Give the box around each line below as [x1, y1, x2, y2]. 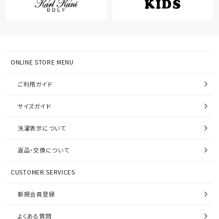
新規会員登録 [18, 207, 55, 216]
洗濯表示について [18, 141, 66, 150]
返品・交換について [18, 163, 69, 172]
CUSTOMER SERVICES [11, 185, 75, 194]
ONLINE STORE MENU [11, 75, 74, 84]
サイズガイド [18, 119, 51, 128]
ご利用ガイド [18, 97, 53, 106]
